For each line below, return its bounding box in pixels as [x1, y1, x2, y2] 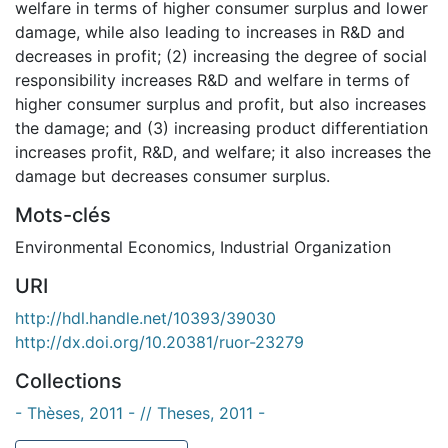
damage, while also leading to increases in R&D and [15, 21, 405, 42]
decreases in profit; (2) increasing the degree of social [15, 45, 427, 66]
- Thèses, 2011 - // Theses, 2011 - [15, 402, 265, 423]
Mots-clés [15, 202, 111, 227]
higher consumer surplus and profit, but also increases [15, 93, 426, 114]
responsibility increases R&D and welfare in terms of [15, 69, 410, 90]
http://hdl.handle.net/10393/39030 [15, 307, 276, 328]
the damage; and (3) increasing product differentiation [15, 117, 428, 138]
